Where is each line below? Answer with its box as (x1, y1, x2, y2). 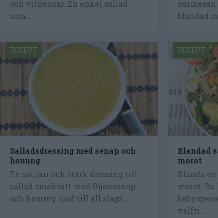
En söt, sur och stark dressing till (10, 169, 137, 180)
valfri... (177, 205, 206, 216)
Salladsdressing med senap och (10, 145, 136, 156)
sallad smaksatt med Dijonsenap (10, 181, 135, 192)
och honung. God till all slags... (10, 193, 128, 204)
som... (10, 11, 32, 21)
